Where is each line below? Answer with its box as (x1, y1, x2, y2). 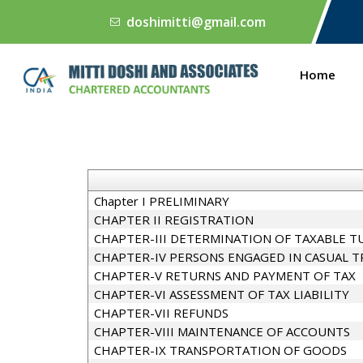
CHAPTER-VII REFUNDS (93, 305, 228, 321)
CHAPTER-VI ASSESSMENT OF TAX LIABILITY (93, 286, 349, 302)
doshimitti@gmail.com (126, 13, 266, 31)
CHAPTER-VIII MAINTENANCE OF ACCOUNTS (93, 323, 350, 340)
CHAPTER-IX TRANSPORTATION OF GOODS (93, 342, 347, 358)
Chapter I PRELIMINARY (93, 193, 229, 209)
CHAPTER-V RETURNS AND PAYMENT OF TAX (93, 267, 356, 284)
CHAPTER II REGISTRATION (93, 211, 254, 228)
